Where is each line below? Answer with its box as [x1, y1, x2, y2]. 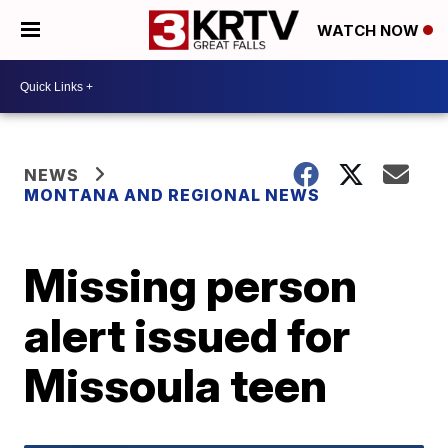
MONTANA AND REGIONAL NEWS [24, 185, 321, 205]
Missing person [24, 257, 358, 313]
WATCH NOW [317, 21, 423, 41]
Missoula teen [24, 357, 328, 413]
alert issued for [24, 307, 351, 363]
